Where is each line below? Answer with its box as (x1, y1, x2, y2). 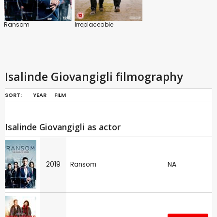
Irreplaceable (75, 20, 113, 29)
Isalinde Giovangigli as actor (5, 121, 121, 133)
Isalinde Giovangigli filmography (5, 68, 183, 84)
